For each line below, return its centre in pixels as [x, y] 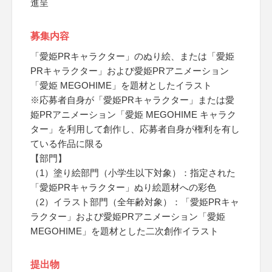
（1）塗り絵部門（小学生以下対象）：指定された [133, 173]
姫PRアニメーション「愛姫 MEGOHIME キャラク [133, 114]
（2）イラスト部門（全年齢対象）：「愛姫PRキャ [135, 202]
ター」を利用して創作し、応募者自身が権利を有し [135, 129]
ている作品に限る [67, 144]
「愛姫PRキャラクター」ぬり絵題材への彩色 [123, 187]
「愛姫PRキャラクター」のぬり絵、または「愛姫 [132, 56]
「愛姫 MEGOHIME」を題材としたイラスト [121, 85]
